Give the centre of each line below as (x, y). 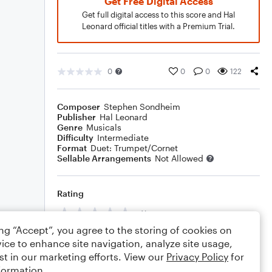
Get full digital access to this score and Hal (158, 15)
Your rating (162, 213)
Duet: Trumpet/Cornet (134, 148)
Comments (80, 241)
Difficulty (75, 138)
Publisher (76, 117)
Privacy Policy (197, 257)
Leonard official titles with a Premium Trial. (158, 26)
